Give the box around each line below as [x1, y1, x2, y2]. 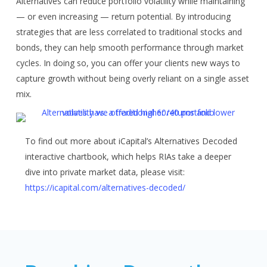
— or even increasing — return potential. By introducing [15, 11, 231, 22]
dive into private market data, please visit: [24, 166, 185, 178]
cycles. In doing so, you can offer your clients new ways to [15, 57, 240, 69]
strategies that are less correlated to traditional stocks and [15, 26, 242, 38]
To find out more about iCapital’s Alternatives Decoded [24, 135, 237, 147]
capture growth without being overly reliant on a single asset [15, 73, 249, 84]
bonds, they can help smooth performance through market [15, 42, 244, 53]
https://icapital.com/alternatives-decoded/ [24, 182, 185, 193]
